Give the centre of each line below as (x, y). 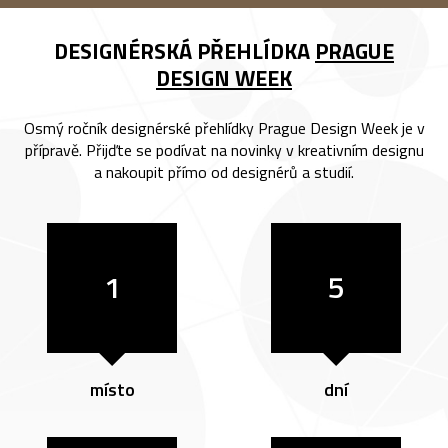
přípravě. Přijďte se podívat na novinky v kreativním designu (224, 150)
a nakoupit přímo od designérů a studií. (224, 172)
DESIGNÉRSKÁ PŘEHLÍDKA (184, 51)
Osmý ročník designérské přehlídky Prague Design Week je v (224, 128)
